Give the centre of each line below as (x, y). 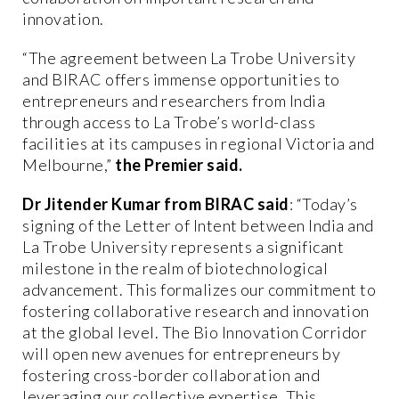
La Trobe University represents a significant (183, 246)
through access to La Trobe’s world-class (169, 122)
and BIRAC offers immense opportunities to (181, 79)
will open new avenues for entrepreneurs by (181, 353)
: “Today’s (323, 204)
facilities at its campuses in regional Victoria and (199, 143)
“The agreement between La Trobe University (189, 57)
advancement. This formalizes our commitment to (199, 289)
